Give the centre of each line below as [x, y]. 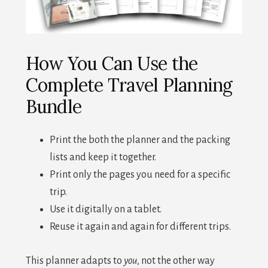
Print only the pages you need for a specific [140, 174]
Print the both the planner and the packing [140, 140]
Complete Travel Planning [129, 85]
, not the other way [176, 261]
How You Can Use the [112, 63]
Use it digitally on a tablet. [105, 209]
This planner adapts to [74, 261]
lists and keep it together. [103, 157]
